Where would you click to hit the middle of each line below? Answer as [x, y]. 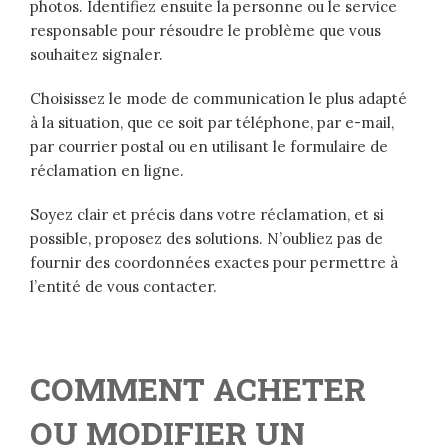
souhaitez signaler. [96, 54]
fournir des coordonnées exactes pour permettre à [214, 262]
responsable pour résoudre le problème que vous [205, 30]
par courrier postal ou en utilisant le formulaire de [209, 146]
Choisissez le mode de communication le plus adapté [218, 98]
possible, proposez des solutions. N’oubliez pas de [206, 238]
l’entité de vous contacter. [123, 286]
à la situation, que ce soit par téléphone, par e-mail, [212, 122]
